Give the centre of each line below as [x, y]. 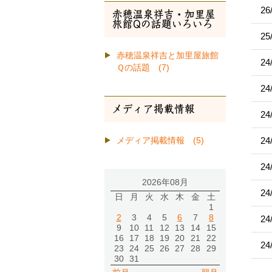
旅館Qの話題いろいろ [163, 24]
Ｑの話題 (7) [143, 68]
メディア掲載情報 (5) [160, 141]
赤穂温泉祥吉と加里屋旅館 [168, 56]
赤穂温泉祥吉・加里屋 [164, 14]
